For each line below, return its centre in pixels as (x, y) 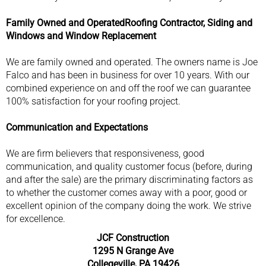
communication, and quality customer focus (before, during (129, 166)
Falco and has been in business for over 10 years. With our (128, 75)
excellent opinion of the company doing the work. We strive (129, 205)
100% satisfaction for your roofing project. (93, 101)
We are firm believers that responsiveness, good (105, 153)
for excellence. (36, 218)
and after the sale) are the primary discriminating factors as (129, 179)
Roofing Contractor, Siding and (189, 23)
